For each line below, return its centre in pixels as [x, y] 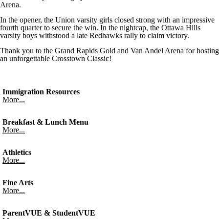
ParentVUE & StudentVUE [49, 213]
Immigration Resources [41, 91]
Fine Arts [18, 182]
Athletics [17, 152]
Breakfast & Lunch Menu [45, 122]
